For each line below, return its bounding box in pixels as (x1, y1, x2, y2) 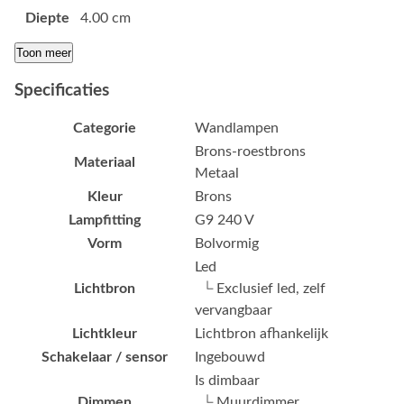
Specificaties (14, 82, 109, 100)
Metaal (195, 166, 239, 181)
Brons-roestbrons (195, 144, 306, 160)
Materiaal (74, 155, 135, 170)
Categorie (73, 121, 136, 136)
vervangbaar (195, 303, 272, 318)
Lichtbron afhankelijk (195, 326, 328, 342)
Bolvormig (195, 236, 259, 252)
